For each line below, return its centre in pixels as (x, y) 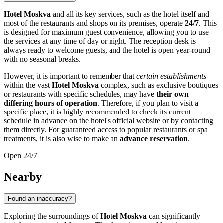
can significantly (173, 216)
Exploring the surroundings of (52, 216)
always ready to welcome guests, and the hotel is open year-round (107, 50)
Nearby (23, 176)
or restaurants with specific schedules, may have (80, 94)
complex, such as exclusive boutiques (158, 85)
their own (172, 94)
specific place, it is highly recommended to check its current (97, 111)
